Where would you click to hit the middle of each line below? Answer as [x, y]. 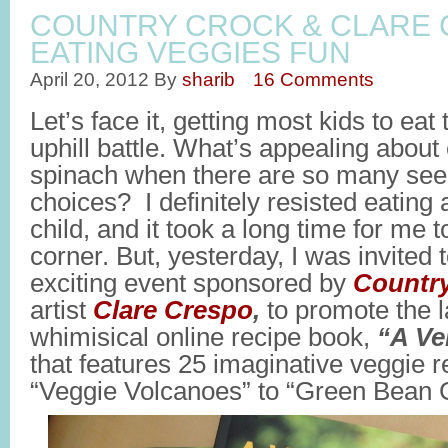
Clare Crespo [173, 310]
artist [61, 310]
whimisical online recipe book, [203, 337]
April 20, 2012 [89, 79]
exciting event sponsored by [191, 283]
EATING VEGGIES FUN [190, 52]
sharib [208, 79]
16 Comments [313, 79]
